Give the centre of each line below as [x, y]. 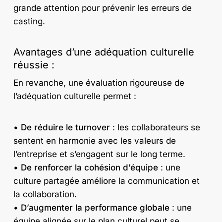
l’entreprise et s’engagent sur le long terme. [99, 154]
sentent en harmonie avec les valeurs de [94, 140]
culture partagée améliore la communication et [106, 181]
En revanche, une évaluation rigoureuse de [99, 83]
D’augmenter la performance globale [95, 207]
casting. [29, 21]
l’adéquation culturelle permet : [75, 96]
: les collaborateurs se [155, 127]
